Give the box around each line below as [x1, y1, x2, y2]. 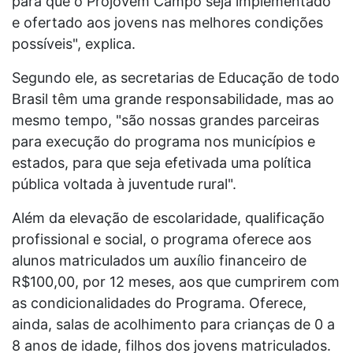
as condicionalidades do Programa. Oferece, [12, 294, 307, 311]
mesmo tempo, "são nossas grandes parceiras [12, 111, 319, 128]
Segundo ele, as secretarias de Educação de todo [12, 69, 340, 86]
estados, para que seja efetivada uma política [12, 154, 311, 171]
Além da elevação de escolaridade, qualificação [12, 209, 325, 226]
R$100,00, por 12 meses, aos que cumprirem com [12, 273, 340, 290]
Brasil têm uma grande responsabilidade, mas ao [12, 90, 334, 107]
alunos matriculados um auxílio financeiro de [12, 251, 307, 269]
